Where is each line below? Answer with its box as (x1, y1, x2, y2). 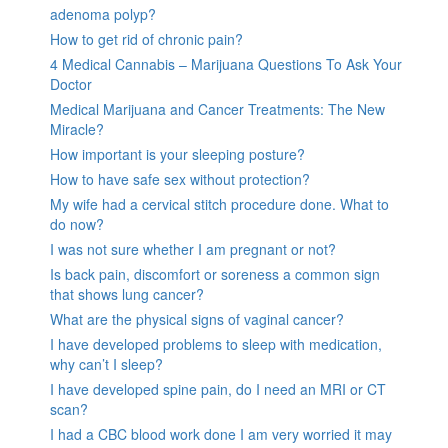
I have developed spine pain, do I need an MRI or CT (50, 379, 386, 400)
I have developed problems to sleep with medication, (50, 334, 382, 355)
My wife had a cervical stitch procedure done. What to (50, 194, 389, 215)
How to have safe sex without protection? (50, 169, 310, 190)
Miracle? (50, 119, 104, 140)
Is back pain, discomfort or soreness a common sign (50, 264, 380, 285)
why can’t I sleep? (50, 354, 163, 375)
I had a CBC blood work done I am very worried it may (50, 424, 392, 445)
